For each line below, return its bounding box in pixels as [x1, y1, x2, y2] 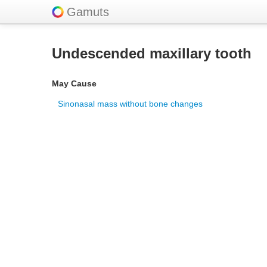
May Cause [52, 79, 97, 88]
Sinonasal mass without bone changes [58, 99, 203, 108]
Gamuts [67, 5, 109, 18]
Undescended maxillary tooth [52, 45, 252, 61]
